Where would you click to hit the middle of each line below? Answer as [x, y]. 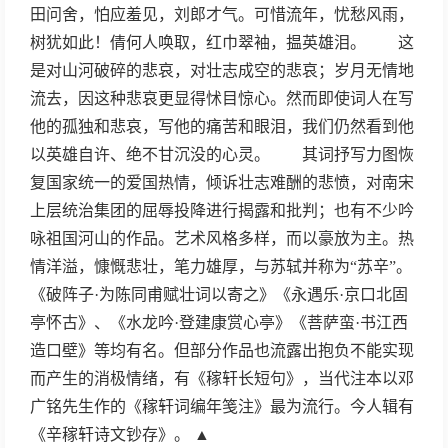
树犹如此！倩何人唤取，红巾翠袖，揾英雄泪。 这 [222, 42]
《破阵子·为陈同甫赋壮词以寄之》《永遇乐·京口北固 [219, 294]
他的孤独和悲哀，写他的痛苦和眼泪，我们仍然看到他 [222, 126]
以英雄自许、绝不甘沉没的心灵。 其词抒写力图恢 [222, 154]
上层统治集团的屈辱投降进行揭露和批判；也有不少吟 [222, 210]
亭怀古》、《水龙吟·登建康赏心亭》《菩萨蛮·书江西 [219, 322]
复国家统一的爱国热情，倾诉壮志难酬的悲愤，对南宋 [222, 182]
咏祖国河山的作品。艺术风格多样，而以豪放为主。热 [222, 238]
